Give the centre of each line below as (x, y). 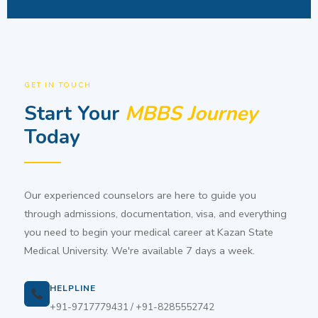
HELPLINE (73, 289)
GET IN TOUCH (58, 86)
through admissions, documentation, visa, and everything (155, 214)
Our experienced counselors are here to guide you (140, 196)
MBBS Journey (191, 114)
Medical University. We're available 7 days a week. (139, 251)
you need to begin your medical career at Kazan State (149, 232)
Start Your (75, 114)
